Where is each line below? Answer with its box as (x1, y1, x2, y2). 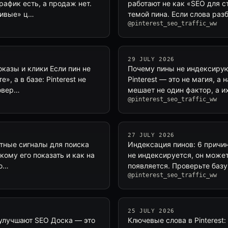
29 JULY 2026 (128, 56, 175, 63)
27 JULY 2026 (128, 132, 175, 138)
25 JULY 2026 (128, 208, 175, 214)
